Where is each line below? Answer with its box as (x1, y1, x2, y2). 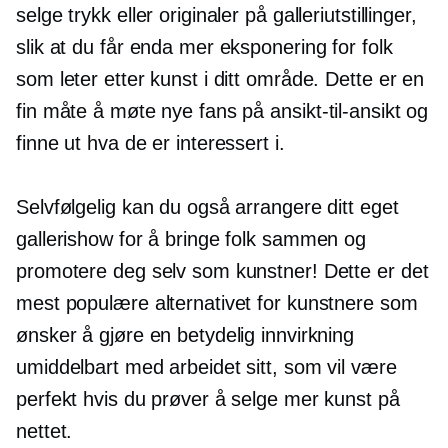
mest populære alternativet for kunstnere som (16, 292, 418, 315)
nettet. (16, 420, 73, 443)
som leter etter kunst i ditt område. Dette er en (16, 68, 425, 91)
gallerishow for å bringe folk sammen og (16, 228, 367, 251)
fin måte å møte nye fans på (16, 100, 271, 123)
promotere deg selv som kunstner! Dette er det (16, 260, 429, 283)
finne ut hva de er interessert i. (16, 132, 285, 155)
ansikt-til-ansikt (270, 100, 401, 123)
